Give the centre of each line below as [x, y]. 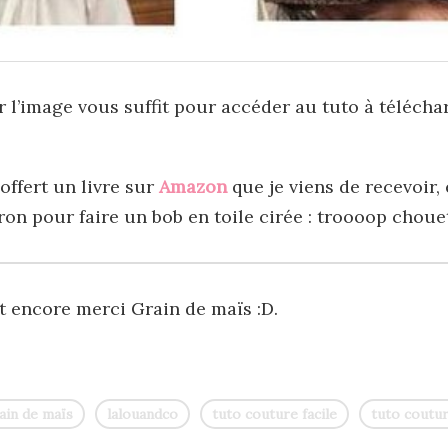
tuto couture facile [274, 413]
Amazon [193, 186]
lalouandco [142, 413]
